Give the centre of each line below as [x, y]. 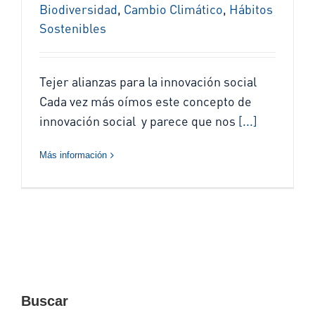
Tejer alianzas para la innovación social [148, 82]
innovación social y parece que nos [139, 121]
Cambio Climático [173, 9]
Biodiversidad [78, 9]
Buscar [45, 301]
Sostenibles [73, 28]
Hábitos [251, 9]
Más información [73, 155]
